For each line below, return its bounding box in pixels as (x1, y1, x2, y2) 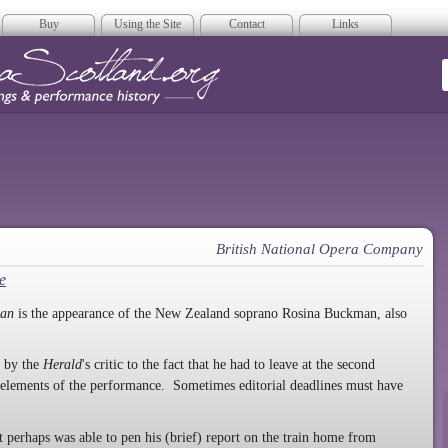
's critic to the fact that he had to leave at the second (82, 357, 375, 373)
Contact (228, 17, 265, 31)
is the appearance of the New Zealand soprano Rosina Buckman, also (14, 305, 407, 321)
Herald (43, 357, 82, 373)
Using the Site (114, 17, 181, 31)
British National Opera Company (216, 241, 423, 257)
